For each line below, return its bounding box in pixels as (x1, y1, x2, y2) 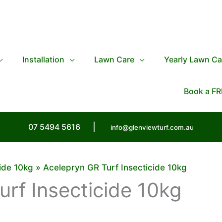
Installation (22, 55, 64, 64)
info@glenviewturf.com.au (111, 123, 194, 131)
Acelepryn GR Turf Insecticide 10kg (43, 163, 187, 172)
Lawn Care (94, 55, 134, 64)
